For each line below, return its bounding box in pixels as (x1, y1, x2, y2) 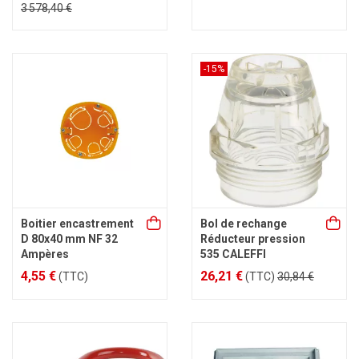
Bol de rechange (200, 217, 287, 230)
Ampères (21, 248, 69, 260)
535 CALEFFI (200, 248, 266, 260)
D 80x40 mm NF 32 (21, 232, 118, 245)
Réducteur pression (200, 232, 305, 245)
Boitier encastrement (21, 217, 134, 230)
